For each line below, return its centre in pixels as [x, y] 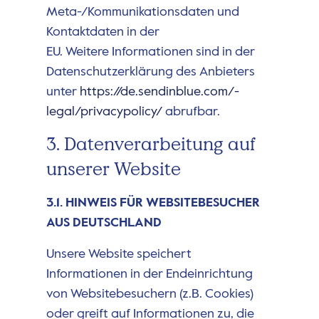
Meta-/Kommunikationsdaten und [142, 12]
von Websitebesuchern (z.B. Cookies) [150, 294]
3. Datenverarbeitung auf [151, 144]
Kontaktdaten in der [103, 32]
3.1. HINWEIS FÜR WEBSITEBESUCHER [153, 203]
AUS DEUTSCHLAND [104, 223]
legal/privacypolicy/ [104, 112]
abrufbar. [191, 112]
